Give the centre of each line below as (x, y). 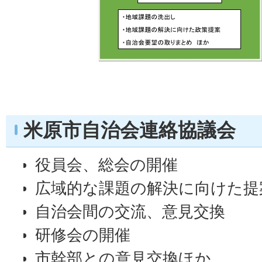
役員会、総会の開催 (106, 165)
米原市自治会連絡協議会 (130, 130)
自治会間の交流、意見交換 (130, 211)
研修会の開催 (83, 235)
